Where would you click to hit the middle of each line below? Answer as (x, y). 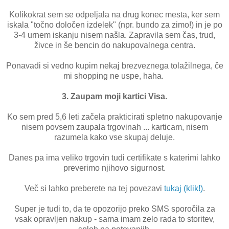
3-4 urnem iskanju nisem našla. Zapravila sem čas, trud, (114, 35)
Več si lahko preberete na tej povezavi (94, 189)
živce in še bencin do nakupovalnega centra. (114, 45)
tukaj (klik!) (183, 189)
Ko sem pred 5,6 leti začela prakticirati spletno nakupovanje (114, 117)
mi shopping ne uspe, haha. (114, 76)
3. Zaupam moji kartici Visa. (114, 97)
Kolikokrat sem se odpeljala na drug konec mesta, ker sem (114, 15)
